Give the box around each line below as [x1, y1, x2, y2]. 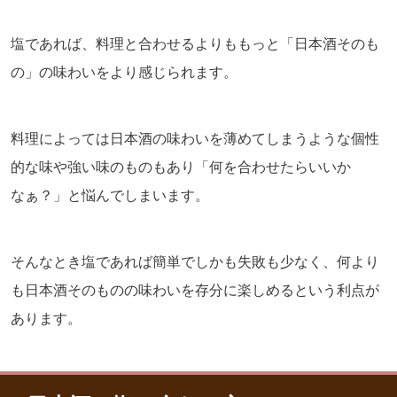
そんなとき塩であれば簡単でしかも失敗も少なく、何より [11, 254, 379, 270]
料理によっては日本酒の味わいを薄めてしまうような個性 [11, 131, 379, 147]
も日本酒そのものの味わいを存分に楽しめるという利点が [11, 283, 379, 299]
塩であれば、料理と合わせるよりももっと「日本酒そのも [11, 36, 379, 52]
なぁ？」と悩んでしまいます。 [11, 188, 209, 204]
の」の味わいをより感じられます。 [11, 65, 237, 81]
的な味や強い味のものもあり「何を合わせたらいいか [11, 160, 351, 175]
